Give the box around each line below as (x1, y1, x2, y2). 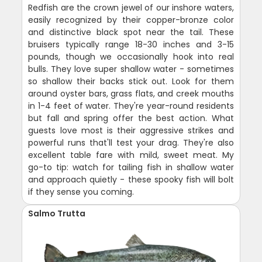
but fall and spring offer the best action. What (28, 112, 234, 125)
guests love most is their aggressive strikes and (28, 125, 234, 137)
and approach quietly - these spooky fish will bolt (28, 174, 234, 186)
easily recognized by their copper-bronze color (28, 14, 234, 26)
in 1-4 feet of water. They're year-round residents (28, 100, 234, 112)
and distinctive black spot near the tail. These (28, 26, 234, 39)
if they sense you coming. (28, 186, 135, 198)
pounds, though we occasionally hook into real (28, 51, 234, 63)
